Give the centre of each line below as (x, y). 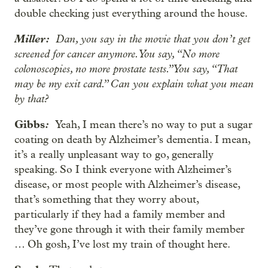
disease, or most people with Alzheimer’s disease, (127, 185)
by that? (31, 99)
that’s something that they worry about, (106, 200)
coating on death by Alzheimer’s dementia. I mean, (132, 140)
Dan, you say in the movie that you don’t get (153, 39)
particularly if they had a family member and (120, 214)
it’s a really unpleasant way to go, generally (114, 155)
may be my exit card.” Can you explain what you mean (134, 84)
